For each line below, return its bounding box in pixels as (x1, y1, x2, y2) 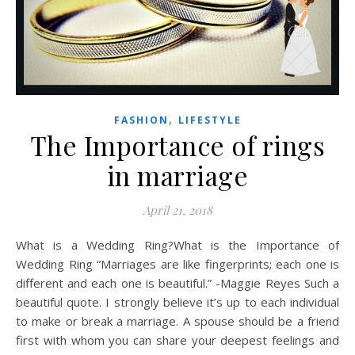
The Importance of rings (29, 128, 326, 163)
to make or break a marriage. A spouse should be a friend (16, 313, 339, 330)
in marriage (106, 158, 249, 193)
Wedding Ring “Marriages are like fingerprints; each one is (16, 256, 339, 273)
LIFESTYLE (177, 113, 242, 128)
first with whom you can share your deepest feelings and (16, 332, 339, 349)
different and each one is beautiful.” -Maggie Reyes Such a (16, 275, 339, 292)
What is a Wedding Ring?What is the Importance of (16, 237, 27, 254)
